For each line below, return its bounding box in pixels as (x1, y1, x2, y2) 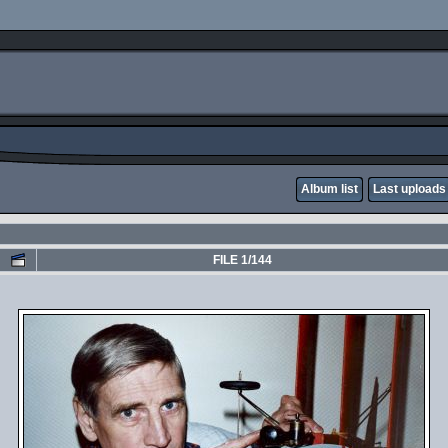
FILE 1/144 (213, 253, 272, 267)
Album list (301, 182, 358, 196)
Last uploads (373, 182, 446, 196)
